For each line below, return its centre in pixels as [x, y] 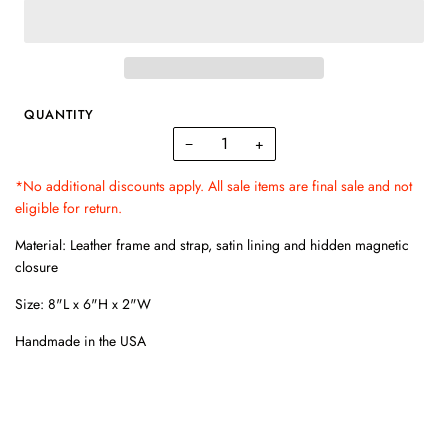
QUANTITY [59, 114]
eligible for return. [68, 207]
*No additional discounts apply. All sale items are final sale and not [213, 185]
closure [38, 266]
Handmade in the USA [80, 340]
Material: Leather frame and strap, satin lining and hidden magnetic [212, 244]
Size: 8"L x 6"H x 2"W [83, 303]
